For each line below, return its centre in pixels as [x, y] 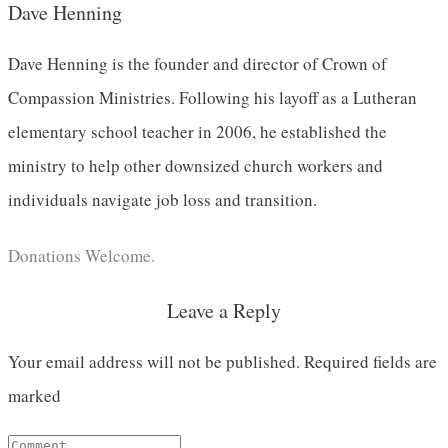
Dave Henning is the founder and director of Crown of [197, 64]
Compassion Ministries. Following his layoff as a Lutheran [212, 98]
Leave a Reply [224, 311]
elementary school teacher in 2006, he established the [197, 132]
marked [34, 396]
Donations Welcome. [81, 256]
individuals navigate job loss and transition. [162, 200]
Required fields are [368, 362]
